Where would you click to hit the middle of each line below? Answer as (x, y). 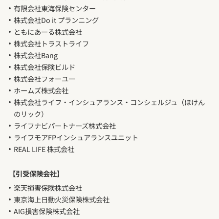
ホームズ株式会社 (41, 90)
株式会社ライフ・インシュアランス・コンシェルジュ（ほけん (109, 102)
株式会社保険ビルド (44, 67)
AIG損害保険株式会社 (46, 211)
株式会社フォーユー (44, 79)
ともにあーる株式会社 (48, 32)
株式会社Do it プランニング (56, 20)
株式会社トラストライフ (51, 44)
